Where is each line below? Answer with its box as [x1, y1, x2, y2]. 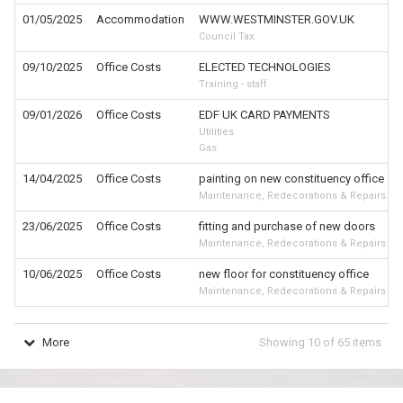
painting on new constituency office [199, 172, 384, 185]
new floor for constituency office [199, 267, 369, 281]
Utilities [199, 126, 234, 138]
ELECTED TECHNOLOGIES [199, 60, 331, 74]
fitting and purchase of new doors [199, 219, 375, 233]
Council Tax [199, 31, 254, 42]
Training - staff [199, 78, 267, 90]
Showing [259, 336, 308, 349]
